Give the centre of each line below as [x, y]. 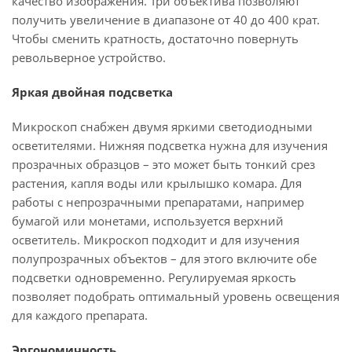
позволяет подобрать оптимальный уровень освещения [176, 296]
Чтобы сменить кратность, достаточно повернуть [155, 38]
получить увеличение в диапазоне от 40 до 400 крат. [166, 20]
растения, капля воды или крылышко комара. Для [157, 183]
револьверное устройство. [89, 57]
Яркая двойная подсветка [92, 92]
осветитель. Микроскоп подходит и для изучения [156, 240]
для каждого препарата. [80, 315]
